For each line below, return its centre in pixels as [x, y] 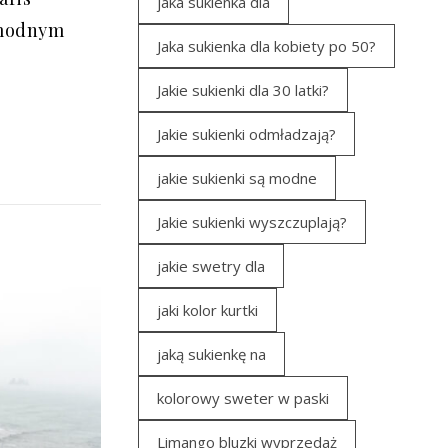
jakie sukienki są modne [237, 178]
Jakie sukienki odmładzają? [246, 134]
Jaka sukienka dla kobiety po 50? [266, 46]
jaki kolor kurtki [207, 310]
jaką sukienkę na [211, 354]
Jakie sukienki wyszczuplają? [252, 222]
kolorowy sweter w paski [243, 398]
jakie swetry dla [211, 266]
